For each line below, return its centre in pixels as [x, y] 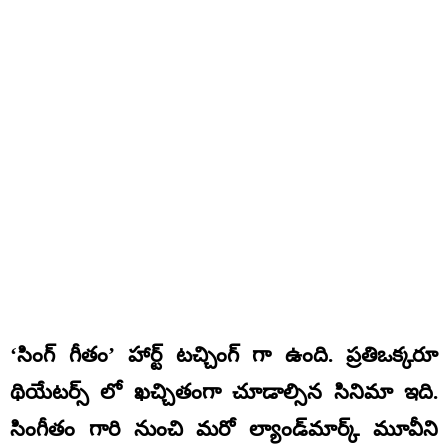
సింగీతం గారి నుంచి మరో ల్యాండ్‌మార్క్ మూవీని [224, 428]
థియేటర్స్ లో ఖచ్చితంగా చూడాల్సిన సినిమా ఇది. [224, 391]
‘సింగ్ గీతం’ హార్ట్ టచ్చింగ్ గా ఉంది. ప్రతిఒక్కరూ [224, 354]
